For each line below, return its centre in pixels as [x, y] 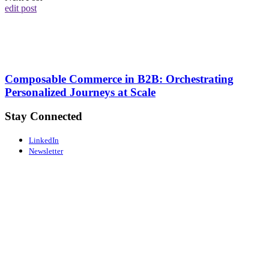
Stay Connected [44, 116]
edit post [21, 8]
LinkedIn [44, 140]
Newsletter [46, 151]
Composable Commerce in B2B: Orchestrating [119, 79]
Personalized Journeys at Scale [80, 92]
